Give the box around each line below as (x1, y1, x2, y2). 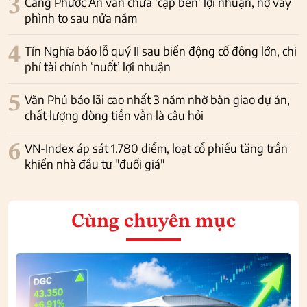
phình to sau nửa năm (25, 10, 137, 25)
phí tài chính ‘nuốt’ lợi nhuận (25, 58, 171, 74)
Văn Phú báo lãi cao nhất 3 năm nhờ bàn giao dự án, (25, 91, 290, 107)
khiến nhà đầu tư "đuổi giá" (25, 156, 164, 171)
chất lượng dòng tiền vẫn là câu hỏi (25, 107, 204, 123)
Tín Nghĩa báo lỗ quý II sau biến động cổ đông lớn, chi (25, 42, 297, 58)
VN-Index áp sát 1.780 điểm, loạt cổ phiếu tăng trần (25, 140, 288, 156)
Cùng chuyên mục (71, 212, 236, 232)
